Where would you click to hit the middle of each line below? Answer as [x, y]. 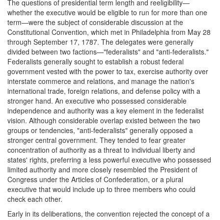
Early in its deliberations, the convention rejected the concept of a [109, 213]
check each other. [35, 199]
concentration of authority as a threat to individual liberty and [101, 150]
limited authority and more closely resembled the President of [102, 169]
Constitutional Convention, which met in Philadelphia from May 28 [109, 32]
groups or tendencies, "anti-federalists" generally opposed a [100, 130]
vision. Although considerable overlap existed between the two [104, 120]
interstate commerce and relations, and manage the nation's [101, 81]
